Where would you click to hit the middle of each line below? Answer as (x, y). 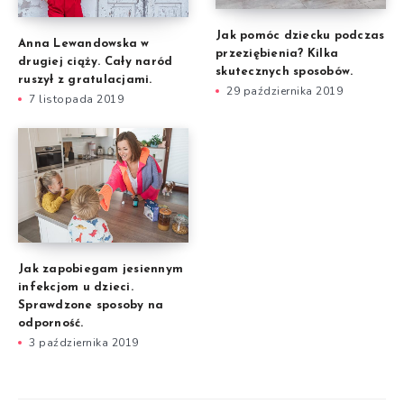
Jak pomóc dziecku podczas (300, 36)
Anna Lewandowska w (84, 44)
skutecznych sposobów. (285, 72)
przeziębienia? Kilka (277, 54)
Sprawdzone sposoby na (91, 305)
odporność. (51, 323)
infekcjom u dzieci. (76, 287)
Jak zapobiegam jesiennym (101, 269)
